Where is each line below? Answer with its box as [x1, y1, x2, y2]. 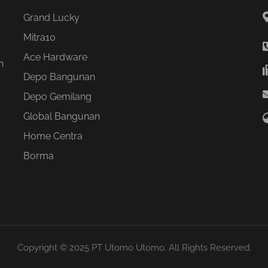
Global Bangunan [23, 111, 100, 123]
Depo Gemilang [23, 91, 92, 103]
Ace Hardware [23, 51, 87, 63]
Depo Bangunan [23, 71, 95, 83]
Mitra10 [23, 32, 56, 44]
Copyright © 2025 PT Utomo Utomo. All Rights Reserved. [17, 242, 251, 254]
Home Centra [23, 130, 83, 142]
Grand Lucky [23, 12, 80, 24]
